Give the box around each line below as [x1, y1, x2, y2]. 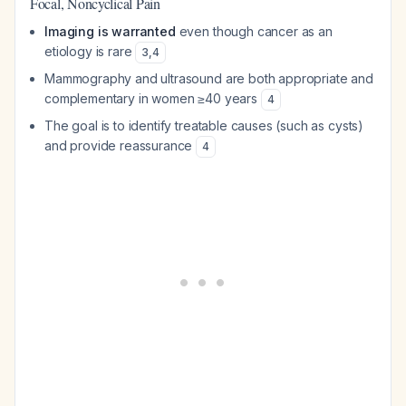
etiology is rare [44, 43, 136, 59]
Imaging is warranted [44, 24, 176, 39]
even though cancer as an [175, 24, 333, 39]
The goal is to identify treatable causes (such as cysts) [44, 118, 364, 133]
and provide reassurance [44, 138, 197, 153]
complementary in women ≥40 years [44, 91, 261, 106]
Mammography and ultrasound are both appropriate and [44, 71, 373, 86]
